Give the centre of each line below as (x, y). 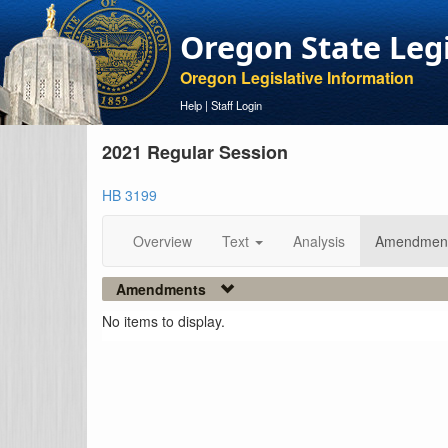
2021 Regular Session (195, 152)
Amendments (161, 289)
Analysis (319, 241)
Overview (162, 241)
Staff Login (236, 105)
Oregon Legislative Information (297, 77)
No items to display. (163, 321)
